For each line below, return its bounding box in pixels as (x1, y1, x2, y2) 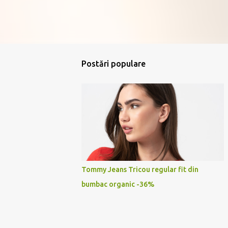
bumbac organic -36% (81, 180, 154, 188)
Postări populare (81, 59, 146, 68)
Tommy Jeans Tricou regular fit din (81, 165, 198, 174)
